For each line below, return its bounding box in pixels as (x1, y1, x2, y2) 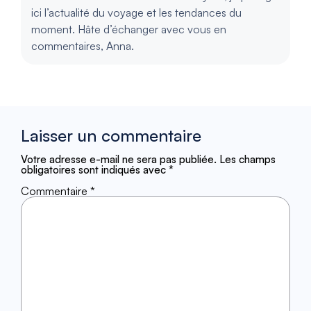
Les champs (219, 152, 276, 166)
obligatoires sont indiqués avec (21, 162, 169, 176)
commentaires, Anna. (31, 38, 134, 53)
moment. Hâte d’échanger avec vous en (31, 22, 226, 36)
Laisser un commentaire (21, 124, 201, 146)
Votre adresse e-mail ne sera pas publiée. (21, 152, 217, 166)
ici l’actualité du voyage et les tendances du (31, 5, 242, 19)
